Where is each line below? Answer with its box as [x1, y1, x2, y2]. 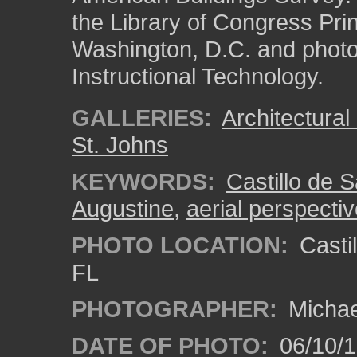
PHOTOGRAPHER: [72, 296, 277, 322]
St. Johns [72, 131, 168, 158]
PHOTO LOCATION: [72, 232, 288, 258]
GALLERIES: [72, 104, 212, 131]
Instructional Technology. [72, 63, 324, 89]
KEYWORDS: [72, 168, 215, 194]
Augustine [72, 195, 174, 222]
